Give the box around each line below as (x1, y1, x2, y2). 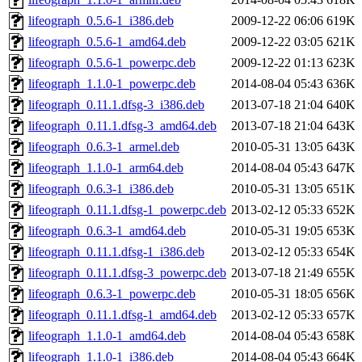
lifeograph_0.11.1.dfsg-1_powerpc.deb (28, 203, 226, 217)
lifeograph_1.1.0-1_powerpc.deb (28, 77, 196, 91)
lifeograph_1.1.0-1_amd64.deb (28, 329, 186, 343)
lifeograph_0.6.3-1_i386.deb (28, 182, 174, 196)
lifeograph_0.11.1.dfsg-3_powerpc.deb (28, 266, 226, 280)
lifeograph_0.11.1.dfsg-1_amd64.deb (28, 308, 217, 322)
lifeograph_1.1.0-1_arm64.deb (28, 161, 183, 175)
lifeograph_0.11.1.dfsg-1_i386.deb (28, 245, 204, 259)
